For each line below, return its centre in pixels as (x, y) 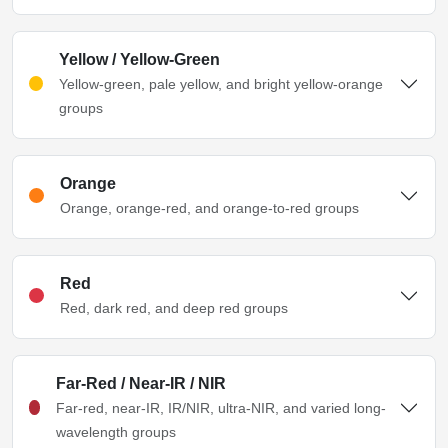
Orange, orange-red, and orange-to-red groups (209, 207)
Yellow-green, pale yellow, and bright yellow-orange (220, 83)
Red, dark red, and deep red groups (174, 307)
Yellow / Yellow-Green (139, 59)
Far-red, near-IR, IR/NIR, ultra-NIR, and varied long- (221, 407)
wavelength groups (116, 431)
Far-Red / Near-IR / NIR (141, 383)
